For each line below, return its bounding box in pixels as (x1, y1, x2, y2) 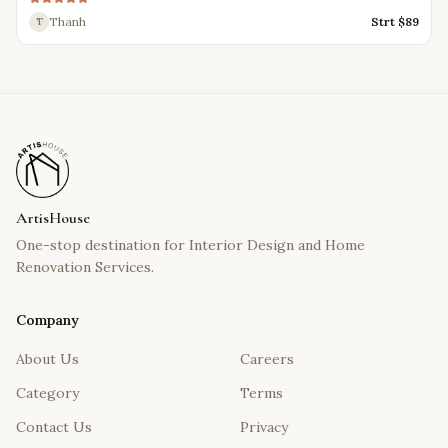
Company (16, 311, 79, 329)
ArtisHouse (16, 208, 90, 228)
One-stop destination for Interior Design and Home (16, 236, 365, 254)
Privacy (240, 418, 288, 436)
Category (16, 384, 79, 402)
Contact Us (16, 418, 92, 436)
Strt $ (371, 13, 405, 29)
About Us (16, 350, 79, 368)
